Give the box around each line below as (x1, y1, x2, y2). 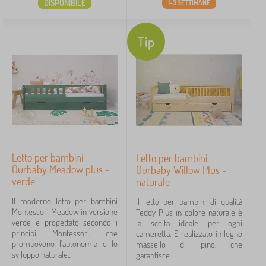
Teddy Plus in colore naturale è (136, 207, 242, 218)
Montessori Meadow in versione (12, 206, 118, 217)
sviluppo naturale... (12, 249, 71, 260)
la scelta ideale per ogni (136, 217, 242, 229)
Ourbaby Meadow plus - (12, 163, 109, 176)
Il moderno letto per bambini (12, 195, 118, 207)
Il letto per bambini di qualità (136, 196, 242, 207)
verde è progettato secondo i (12, 217, 118, 228)
